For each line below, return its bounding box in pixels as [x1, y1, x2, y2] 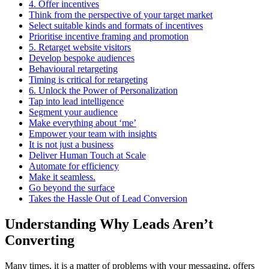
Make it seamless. [29, 171, 95, 182]
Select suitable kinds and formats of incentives [29, 20, 203, 31]
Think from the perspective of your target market [29, 9, 213, 20]
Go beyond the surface [29, 182, 115, 193]
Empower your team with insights [29, 128, 157, 139]
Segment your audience [29, 106, 118, 117]
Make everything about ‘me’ [29, 117, 136, 128]
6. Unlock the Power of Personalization [29, 85, 178, 95]
